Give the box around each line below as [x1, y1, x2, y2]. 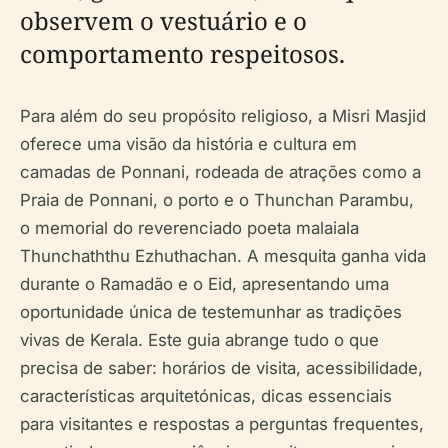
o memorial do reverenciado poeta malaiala [20, 218, 359, 238]
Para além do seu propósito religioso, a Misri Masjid [20, 106, 426, 126]
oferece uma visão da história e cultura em [20, 134, 357, 154]
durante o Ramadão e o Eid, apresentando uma [20, 274, 389, 294]
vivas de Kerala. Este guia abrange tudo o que [20, 330, 379, 350]
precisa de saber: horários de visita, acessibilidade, [20, 358, 423, 378]
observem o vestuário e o [20, 4, 307, 37]
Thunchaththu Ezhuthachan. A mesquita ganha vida [20, 246, 426, 266]
